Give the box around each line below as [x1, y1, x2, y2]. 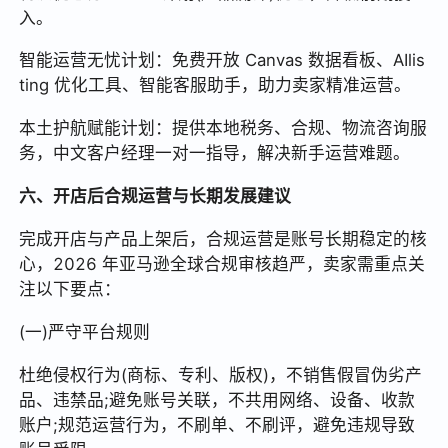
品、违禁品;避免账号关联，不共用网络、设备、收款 [19, 389, 416, 410]
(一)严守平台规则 [19, 322, 151, 343]
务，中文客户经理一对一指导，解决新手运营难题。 [19, 143, 411, 164]
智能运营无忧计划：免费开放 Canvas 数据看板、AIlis [19, 50, 426, 71]
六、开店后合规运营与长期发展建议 [19, 186, 292, 207]
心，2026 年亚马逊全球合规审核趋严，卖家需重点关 [19, 254, 426, 275]
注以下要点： [19, 279, 122, 300]
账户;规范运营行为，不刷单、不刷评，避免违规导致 [19, 414, 416, 435]
